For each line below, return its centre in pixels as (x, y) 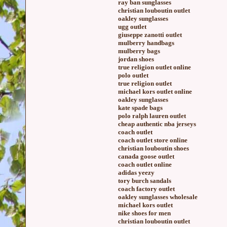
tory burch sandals (145, 181)
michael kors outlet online (155, 91)
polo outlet (133, 75)
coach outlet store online (153, 140)
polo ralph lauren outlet (152, 116)
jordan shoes (136, 59)
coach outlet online (145, 164)
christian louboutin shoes (154, 148)
